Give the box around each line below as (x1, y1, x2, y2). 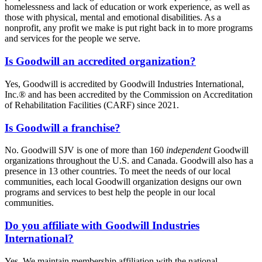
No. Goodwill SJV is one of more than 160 (5, 145, 166, 156)
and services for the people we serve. (5, 33, 140, 44)
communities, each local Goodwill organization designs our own (5, 177, 242, 187)
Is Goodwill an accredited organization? (5, 55, 196, 68)
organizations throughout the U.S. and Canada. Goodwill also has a (5, 156, 253, 166)
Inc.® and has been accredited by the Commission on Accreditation (5, 89, 253, 99)
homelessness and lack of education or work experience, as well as (5, 2, 250, 12)
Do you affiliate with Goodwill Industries (5, 219, 199, 232)
